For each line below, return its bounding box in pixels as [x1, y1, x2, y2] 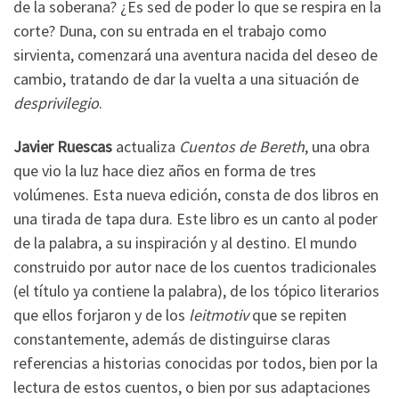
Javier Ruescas [13, 136, 112, 158]
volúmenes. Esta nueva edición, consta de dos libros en [13, 184, 379, 206]
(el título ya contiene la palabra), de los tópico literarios [13, 281, 379, 302]
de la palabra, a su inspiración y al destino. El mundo [13, 232, 357, 254]
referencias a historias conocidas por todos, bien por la [13, 353, 378, 374]
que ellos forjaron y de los [13, 305, 189, 326]
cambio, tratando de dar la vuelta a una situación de [13, 68, 359, 89]
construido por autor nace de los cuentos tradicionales [13, 256, 377, 278]
